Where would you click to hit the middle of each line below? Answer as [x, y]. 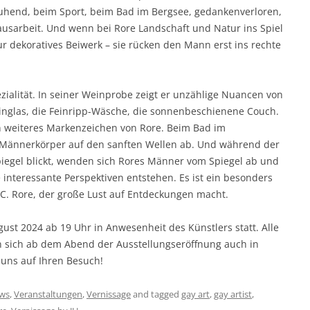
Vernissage [109, 294]
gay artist [233, 294]
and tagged [156, 294]
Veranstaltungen [48, 294]
